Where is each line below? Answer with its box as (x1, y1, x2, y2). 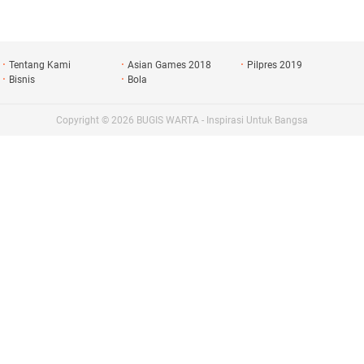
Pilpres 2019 (247, 59, 303, 71)
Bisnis (8, 74, 35, 85)
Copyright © (56, 115, 111, 126)
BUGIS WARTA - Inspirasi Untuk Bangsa (136, 115, 308, 126)
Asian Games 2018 (128, 59, 212, 71)
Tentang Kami (8, 59, 71, 71)
